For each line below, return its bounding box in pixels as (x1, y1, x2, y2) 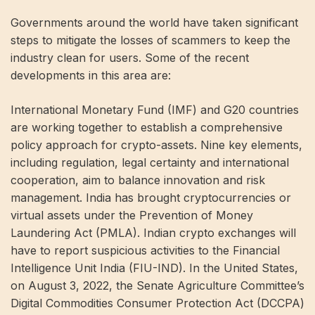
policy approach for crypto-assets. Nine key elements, (11, 138, 302, 152)
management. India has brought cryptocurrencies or (11, 191, 291, 205)
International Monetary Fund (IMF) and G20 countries (11, 103, 299, 117)
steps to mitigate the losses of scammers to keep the (11, 33, 290, 47)
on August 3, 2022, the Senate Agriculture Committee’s (11, 278, 304, 292)
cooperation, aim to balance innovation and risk (11, 173, 265, 187)
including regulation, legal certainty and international (11, 155, 289, 169)
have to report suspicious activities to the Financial (11, 243, 280, 257)
